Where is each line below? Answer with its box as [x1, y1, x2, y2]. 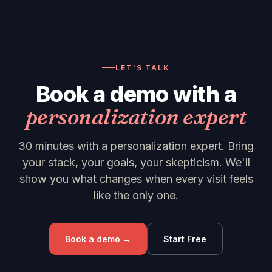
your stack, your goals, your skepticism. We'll [22, 155, 250, 169]
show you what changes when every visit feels [19, 172, 253, 185]
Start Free [163, 233, 206, 244]
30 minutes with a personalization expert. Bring [18, 139, 254, 152]
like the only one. [93, 188, 178, 202]
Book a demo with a [35, 80, 237, 107]
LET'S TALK [115, 63, 171, 72]
